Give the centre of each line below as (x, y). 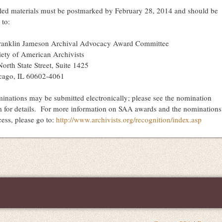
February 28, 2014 (144, 10)
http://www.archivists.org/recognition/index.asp (129, 119)
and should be (195, 10)
